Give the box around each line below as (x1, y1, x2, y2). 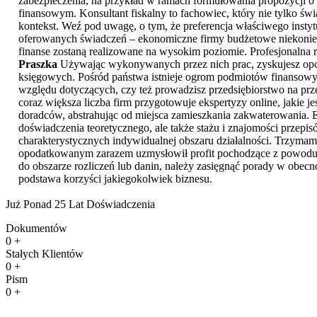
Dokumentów (6, 221, 67, 234)
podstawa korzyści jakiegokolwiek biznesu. (18, 172, 212, 185)
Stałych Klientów (6, 247, 83, 260)
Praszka (18, 57, 57, 70)
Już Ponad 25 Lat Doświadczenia (6, 197, 155, 210)
